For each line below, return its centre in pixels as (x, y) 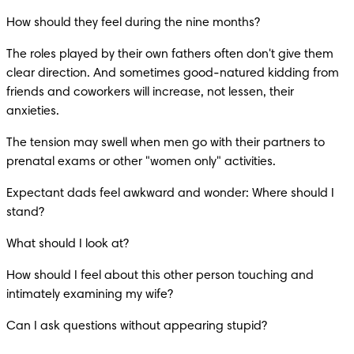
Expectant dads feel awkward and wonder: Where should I (170, 193)
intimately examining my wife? (90, 294)
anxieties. (33, 111)
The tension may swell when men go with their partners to (166, 143)
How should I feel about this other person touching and (160, 275)
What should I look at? (68, 244)
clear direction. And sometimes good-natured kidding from (173, 73)
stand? (25, 212)
